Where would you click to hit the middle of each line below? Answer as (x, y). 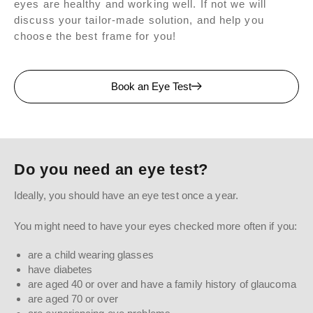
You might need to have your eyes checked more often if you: (155, 226)
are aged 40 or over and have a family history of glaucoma (162, 284)
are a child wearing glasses (91, 255)
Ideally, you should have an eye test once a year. (126, 195)
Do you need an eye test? (111, 169)
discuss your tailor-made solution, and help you (139, 20)
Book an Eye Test (151, 86)
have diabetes (60, 270)
